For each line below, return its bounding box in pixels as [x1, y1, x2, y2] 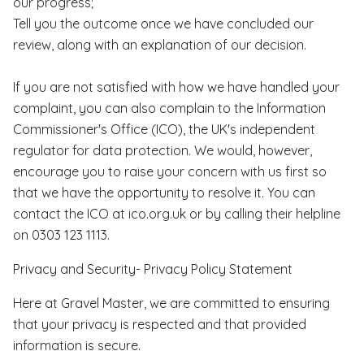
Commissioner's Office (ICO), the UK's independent [13, 121, 315, 137]
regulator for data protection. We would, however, [13, 142, 312, 158]
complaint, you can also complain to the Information [13, 100, 326, 116]
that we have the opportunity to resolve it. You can [13, 184, 315, 201]
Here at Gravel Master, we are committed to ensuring [13, 295, 330, 311]
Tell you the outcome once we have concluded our [13, 15, 314, 32]
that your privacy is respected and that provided [13, 316, 306, 332]
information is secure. [13, 337, 144, 353]
